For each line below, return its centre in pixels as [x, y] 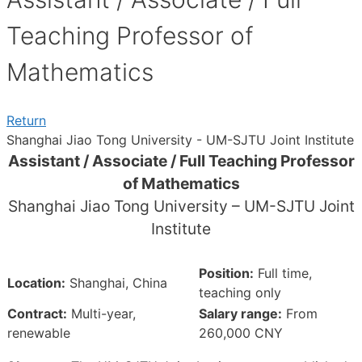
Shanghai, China [116, 282]
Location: [36, 282]
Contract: [37, 313]
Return [26, 120]
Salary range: [240, 313]
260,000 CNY [241, 333]
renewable [67, 333]
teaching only [240, 292]
